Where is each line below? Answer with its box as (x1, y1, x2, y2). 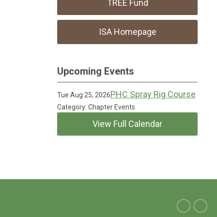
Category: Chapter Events (57, 103, 135, 111)
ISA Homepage (98, 27, 156, 37)
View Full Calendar (93, 119, 162, 129)
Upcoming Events (57, 65, 134, 77)
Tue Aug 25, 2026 (57, 91, 110, 99)
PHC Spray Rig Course (110, 89, 196, 99)
